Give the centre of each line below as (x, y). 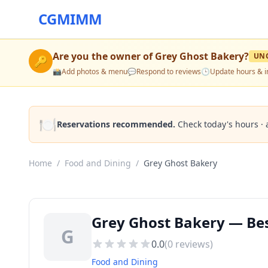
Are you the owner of (104, 56)
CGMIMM (70, 19)
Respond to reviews (169, 71)
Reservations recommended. (116, 124)
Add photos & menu (95, 71)
